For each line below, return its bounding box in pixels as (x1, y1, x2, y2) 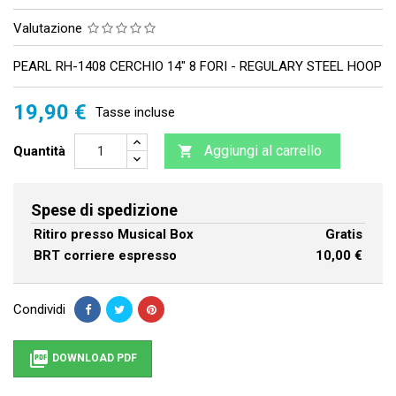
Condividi (13, 301, 65, 318)
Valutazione (13, 20, 86, 37)
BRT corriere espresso (34, 247, 177, 264)
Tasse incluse (95, 104, 175, 121)
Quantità (13, 143, 65, 160)
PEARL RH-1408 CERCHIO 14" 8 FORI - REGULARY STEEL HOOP (13, 58, 382, 75)
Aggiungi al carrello (204, 142, 322, 160)
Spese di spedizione (31, 201, 178, 220)
